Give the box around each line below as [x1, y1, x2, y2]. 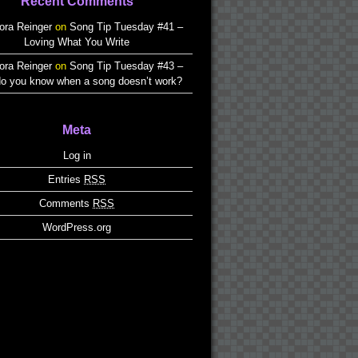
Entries [48, 173, 84, 185]
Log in [62, 149, 91, 161]
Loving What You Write [24, 36, 129, 48]
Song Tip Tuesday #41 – [70, 21, 183, 33]
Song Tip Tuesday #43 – [70, 60, 183, 72]
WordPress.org [42, 221, 111, 233]
